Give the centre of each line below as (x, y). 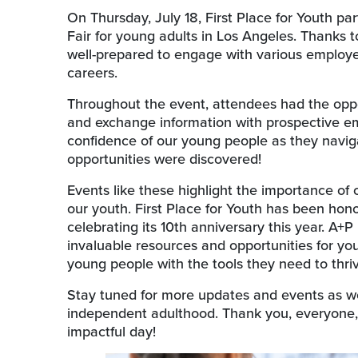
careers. (92, 72)
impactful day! (111, 331)
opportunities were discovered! (164, 158)
